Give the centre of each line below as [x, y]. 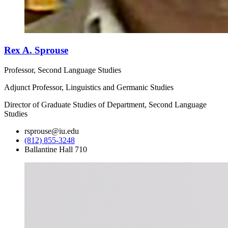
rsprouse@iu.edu [52, 131]
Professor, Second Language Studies [63, 70]
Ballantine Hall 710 [56, 149]
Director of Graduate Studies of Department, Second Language [105, 104]
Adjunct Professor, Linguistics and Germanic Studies [89, 87]
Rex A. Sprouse [36, 50]
